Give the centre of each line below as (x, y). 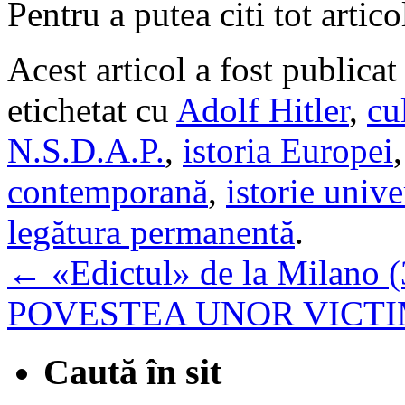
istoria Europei (288, 150)
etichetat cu (92, 109)
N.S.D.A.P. (86, 150)
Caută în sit (132, 372)
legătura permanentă (151, 231)
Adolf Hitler (263, 109)
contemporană (108, 191)
